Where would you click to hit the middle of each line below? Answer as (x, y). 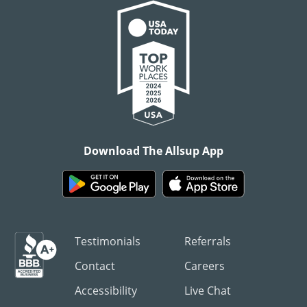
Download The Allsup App (153, 151)
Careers (204, 266)
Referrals (207, 242)
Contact (95, 266)
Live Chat (207, 291)
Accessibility (106, 291)
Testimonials (108, 242)
